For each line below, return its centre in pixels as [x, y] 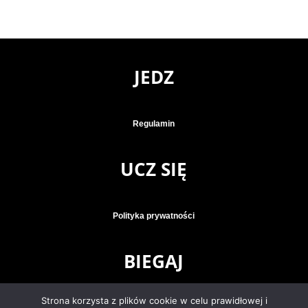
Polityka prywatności [154, 216]
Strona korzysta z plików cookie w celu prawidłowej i [154, 300]
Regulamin [154, 123]
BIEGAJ [154, 262]
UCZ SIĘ [154, 169]
